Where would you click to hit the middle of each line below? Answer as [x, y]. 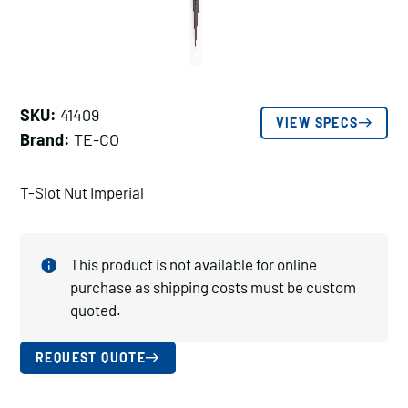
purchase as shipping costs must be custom [213, 287]
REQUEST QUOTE [91, 357]
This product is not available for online [194, 264]
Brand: [45, 139]
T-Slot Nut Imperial [82, 192]
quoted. [96, 310]
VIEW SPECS [317, 122]
